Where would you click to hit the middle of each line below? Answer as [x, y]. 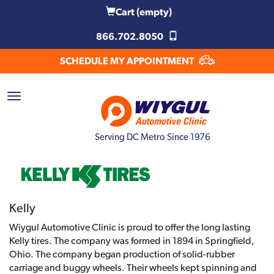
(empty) [154, 12]
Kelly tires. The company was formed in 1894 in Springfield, [132, 240]
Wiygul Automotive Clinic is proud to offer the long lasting [130, 227]
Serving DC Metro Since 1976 [152, 137]
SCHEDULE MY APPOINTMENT [128, 61]
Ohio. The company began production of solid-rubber [122, 254]
